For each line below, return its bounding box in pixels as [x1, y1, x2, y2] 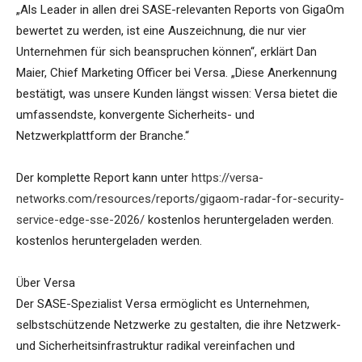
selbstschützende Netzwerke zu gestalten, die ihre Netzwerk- [16, 318, 341, 333]
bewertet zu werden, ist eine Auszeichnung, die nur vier [16, 23, 306, 39]
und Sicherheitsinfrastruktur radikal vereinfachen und [16, 339, 295, 354]
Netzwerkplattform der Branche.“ [16, 128, 189, 144]
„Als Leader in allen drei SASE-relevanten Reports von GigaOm [16, 2, 344, 18]
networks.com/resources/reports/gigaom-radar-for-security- [16, 192, 344, 207]
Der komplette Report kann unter [16, 170, 192, 186]
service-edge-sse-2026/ [16, 213, 145, 228]
